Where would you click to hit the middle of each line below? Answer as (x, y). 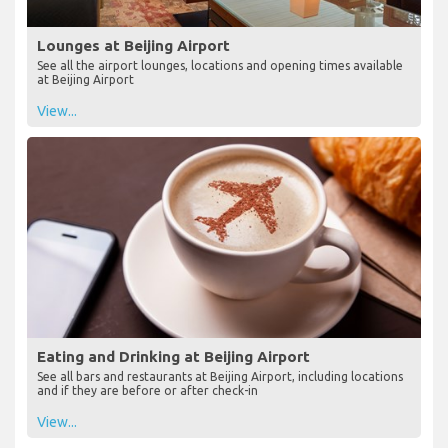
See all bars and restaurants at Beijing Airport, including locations (220, 376)
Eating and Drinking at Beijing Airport (173, 356)
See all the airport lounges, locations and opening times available (220, 65)
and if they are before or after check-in (147, 390)
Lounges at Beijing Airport (133, 45)
